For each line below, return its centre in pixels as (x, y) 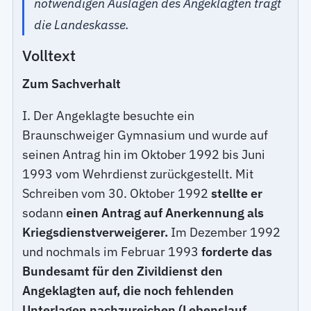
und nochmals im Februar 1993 (112, 251)
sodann (44, 212)
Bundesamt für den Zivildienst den (123, 271)
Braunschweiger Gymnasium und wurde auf (145, 135)
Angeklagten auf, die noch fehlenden (128, 290)
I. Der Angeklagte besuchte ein (109, 115)
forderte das (237, 251)
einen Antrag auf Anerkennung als (165, 212)
